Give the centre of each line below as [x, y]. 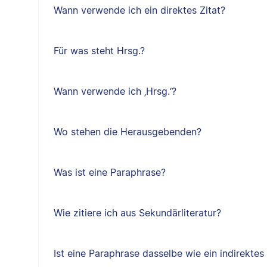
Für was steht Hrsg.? [99, 51]
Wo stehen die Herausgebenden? [127, 132]
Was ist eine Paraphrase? [109, 172]
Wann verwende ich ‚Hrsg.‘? [115, 91]
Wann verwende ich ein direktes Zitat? [139, 10]
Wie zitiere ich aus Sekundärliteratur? [137, 213]
